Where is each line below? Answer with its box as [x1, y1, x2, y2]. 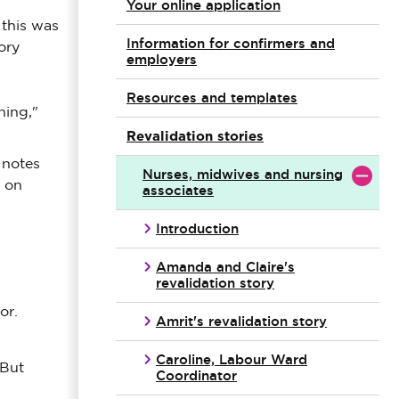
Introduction [156, 220, 239, 237]
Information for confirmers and [126, 35, 335, 52]
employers [126, 51, 197, 68]
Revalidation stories [126, 127, 264, 144]
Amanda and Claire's [156, 258, 295, 275]
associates [142, 182, 214, 199]
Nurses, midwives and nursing [142, 166, 343, 183]
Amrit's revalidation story [156, 313, 327, 330]
